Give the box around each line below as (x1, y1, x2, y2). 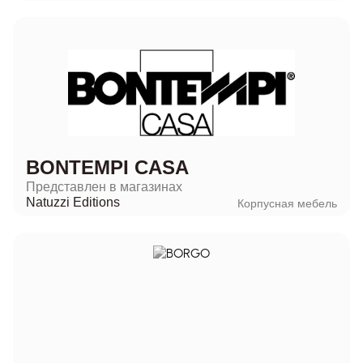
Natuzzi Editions (26, 194, 120, 209)
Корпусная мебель (237, 196, 337, 210)
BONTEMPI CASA (26, 156, 189, 178)
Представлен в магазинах (26, 179, 182, 194)
